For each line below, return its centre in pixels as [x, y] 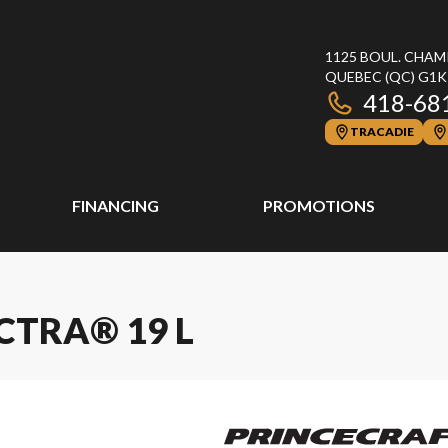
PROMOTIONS [318, 205]
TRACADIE [382, 131]
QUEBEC [353, 76]
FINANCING [116, 205]
